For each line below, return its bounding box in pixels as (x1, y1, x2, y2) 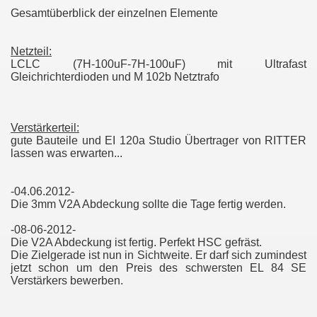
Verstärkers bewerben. (11, 275, 123, 287)
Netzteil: (11, 45, 52, 57)
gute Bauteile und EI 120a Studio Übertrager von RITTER (11, 134, 306, 146)
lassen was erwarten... (11, 147, 122, 159)
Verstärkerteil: (11, 122, 79, 134)
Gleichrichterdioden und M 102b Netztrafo (11, 71, 219, 83)
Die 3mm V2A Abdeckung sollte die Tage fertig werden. (11, 198, 286, 210)
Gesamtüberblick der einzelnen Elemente (11, 7, 218, 19)
